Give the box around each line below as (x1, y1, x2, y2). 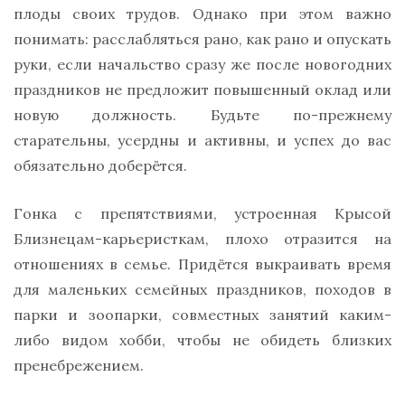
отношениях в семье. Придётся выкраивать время (14, 254, 391, 273)
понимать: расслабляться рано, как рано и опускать (14, 29, 391, 48)
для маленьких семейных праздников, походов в (14, 279, 391, 298)
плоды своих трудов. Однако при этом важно (14, 4, 391, 23)
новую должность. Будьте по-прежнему (14, 105, 391, 124)
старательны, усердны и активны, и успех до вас (14, 130, 391, 149)
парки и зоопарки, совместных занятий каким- (14, 305, 391, 324)
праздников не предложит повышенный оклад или (14, 80, 391, 99)
